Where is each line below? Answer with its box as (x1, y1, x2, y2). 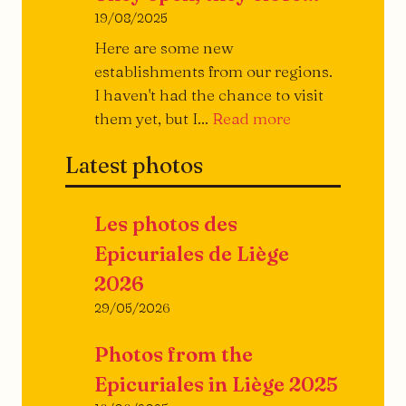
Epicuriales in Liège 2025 (94, 372, 338, 398)
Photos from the (94, 342, 253, 368)
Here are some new (94, 38, 234, 58)
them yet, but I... (94, 109, 212, 129)
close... (290, 179, 338, 198)
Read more (212, 109, 291, 129)
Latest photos (65, 151, 203, 179)
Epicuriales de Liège (94, 241, 289, 267)
